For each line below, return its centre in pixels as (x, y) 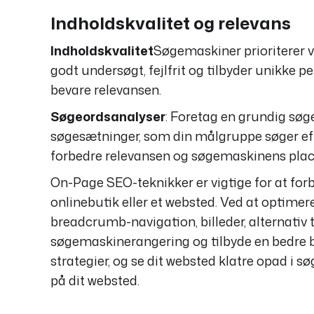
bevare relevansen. (106, 90)
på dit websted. (95, 281)
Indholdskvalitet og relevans (171, 23)
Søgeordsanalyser (108, 117)
